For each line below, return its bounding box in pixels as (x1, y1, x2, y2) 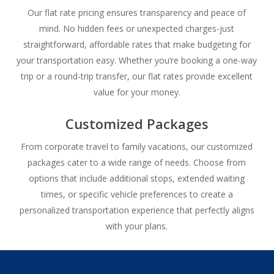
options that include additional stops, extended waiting (29, 172, 245, 185)
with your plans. (106, 220, 168, 232)
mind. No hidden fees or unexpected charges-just (39, 23, 235, 35)
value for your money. (93, 86, 180, 98)
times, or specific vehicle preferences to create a (40, 188, 233, 201)
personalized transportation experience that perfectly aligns (19, 204, 254, 217)
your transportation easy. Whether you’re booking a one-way (17, 54, 257, 67)
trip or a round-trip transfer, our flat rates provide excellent (21, 70, 253, 83)
